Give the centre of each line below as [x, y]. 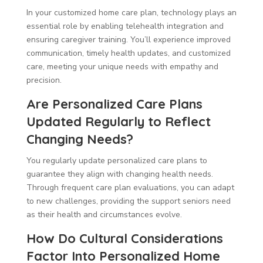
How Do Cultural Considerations [124, 238]
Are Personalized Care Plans [114, 104]
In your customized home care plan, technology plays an [131, 12]
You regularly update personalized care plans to [117, 160]
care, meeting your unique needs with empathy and [122, 66]
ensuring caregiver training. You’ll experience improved [128, 39]
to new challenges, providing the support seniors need [128, 201]
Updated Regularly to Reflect [118, 121]
